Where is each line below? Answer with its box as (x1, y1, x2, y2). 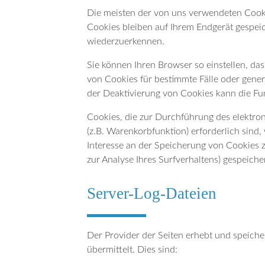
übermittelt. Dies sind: (87, 244, 177, 254)
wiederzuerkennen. (87, 37, 164, 47)
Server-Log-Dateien (87, 185, 216, 203)
